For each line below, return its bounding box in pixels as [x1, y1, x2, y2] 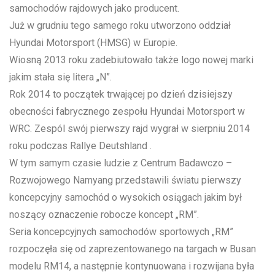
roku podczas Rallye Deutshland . [9, 140, 152, 152]
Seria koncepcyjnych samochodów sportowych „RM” [9, 226, 233, 238]
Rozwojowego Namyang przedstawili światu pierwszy [9, 174, 241, 187]
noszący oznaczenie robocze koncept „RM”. [9, 209, 199, 221]
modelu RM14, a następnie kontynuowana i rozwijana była [9, 260, 254, 273]
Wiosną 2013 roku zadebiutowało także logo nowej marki [9, 54, 254, 66]
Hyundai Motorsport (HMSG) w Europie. [9, 37, 177, 49]
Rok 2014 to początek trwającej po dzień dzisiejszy [9, 88, 233, 101]
